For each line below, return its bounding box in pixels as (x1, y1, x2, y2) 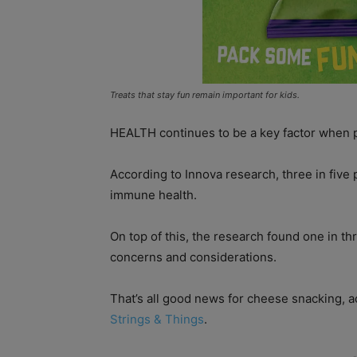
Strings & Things (110, 311, 204, 327)
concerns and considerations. (110, 249, 277, 265)
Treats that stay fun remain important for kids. (110, 88, 300, 100)
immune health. (110, 186, 197, 202)
